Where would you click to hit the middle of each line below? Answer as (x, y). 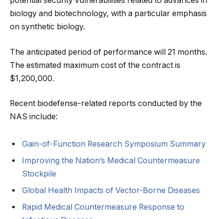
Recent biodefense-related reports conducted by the (106, 104)
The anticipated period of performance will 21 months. (109, 52)
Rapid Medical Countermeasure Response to (103, 207)
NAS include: (34, 117)
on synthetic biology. (47, 26)
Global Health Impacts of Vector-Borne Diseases (111, 190)
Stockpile (39, 174)
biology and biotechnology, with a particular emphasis (108, 13)
